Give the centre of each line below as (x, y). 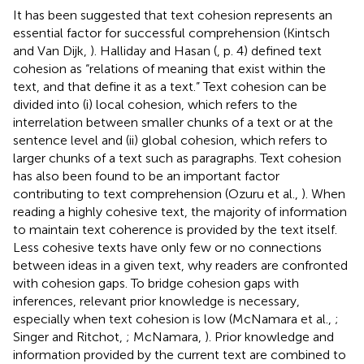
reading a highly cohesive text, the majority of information (180, 211)
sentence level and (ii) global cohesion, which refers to (170, 140)
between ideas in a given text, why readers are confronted (180, 265)
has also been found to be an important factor (146, 175)
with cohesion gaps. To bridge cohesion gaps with (156, 283)
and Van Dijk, (52, 50)
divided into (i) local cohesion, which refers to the (155, 104)
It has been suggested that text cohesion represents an (173, 15)
